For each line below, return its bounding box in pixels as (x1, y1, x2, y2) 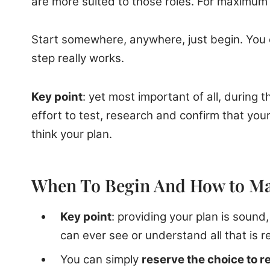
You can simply (60, 253, 142, 267)
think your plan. (31, 127, 112, 142)
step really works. (31, 51, 124, 66)
